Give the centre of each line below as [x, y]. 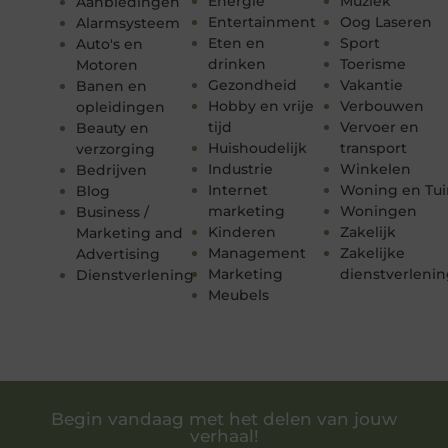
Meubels [238, 294]
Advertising [117, 253]
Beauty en [112, 127]
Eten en [236, 42]
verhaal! [224, 435]
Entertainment [261, 21]
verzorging [115, 148]
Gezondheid [252, 84]
